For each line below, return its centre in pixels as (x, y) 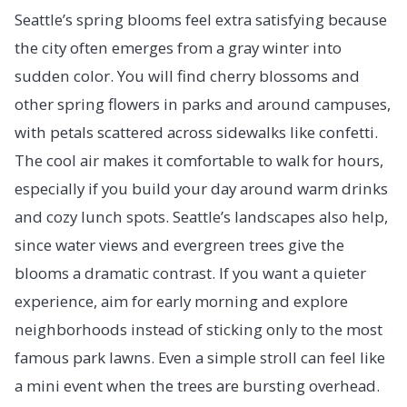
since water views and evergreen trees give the (179, 245)
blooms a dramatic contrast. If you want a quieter (190, 273)
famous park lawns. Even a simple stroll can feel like (200, 358)
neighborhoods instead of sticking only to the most (199, 330)
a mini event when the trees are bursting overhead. (197, 386)
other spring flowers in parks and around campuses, (203, 104)
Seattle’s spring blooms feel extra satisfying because (201, 20)
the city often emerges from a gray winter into (178, 48)
